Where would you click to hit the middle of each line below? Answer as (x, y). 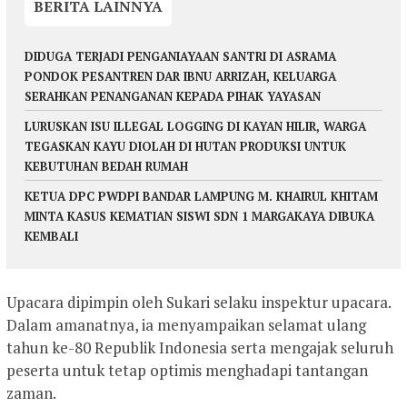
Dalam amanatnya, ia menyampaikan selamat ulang (186, 325)
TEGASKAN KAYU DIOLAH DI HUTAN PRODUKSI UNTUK (185, 146)
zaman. (31, 393)
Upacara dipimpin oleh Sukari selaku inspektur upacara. (199, 303)
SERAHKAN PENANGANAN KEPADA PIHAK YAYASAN (173, 96)
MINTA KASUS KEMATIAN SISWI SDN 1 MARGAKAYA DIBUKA (199, 216)
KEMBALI (51, 236)
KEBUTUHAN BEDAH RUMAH (106, 166)
